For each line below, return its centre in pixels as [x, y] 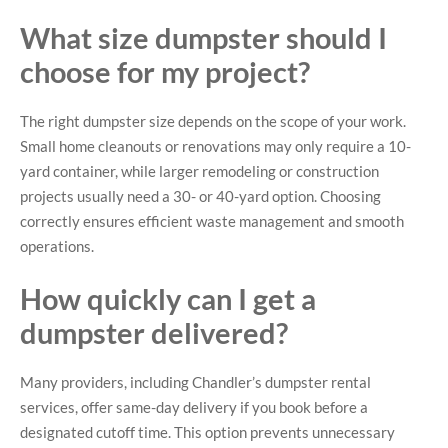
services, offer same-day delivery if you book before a [194, 406]
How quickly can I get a [168, 298]
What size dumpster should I [203, 38]
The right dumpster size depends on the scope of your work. [213, 121]
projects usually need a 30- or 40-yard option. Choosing [200, 196]
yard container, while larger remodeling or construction [199, 171]
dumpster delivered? [154, 332]
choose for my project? [165, 72]
